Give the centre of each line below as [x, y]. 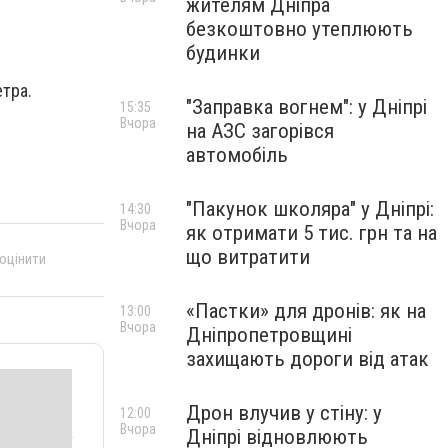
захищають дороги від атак [307, 359]
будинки [223, 53]
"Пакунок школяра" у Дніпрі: [310, 209]
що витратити [248, 257]
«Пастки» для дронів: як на [306, 311]
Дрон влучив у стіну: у [284, 413]
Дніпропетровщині [269, 335]
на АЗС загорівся [260, 131]
